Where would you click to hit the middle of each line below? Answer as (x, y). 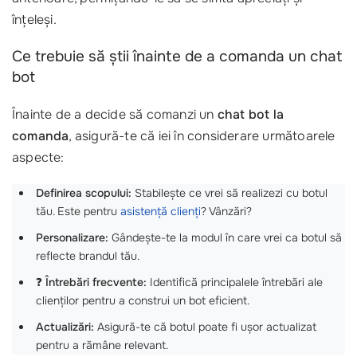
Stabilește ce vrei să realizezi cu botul (229, 193)
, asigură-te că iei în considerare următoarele (202, 136)
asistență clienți (161, 212)
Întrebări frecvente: (96, 282)
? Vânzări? (226, 212)
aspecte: (38, 158)
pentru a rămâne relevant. (102, 345)
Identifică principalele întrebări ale (235, 282)
